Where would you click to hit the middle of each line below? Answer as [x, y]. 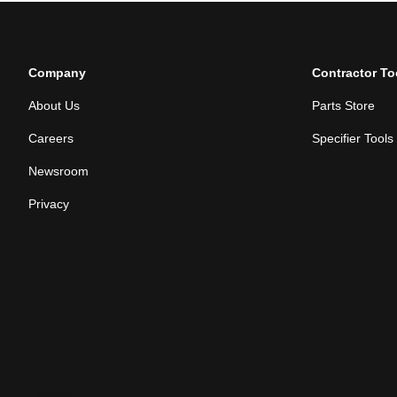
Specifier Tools [353, 139]
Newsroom [58, 171]
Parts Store [343, 106]
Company [57, 73]
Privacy [49, 204]
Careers [51, 139]
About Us [54, 106]
